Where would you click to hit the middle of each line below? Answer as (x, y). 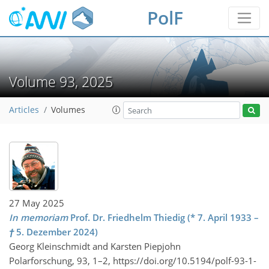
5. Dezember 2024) (56, 231)
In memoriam (38, 217)
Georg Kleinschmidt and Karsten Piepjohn (95, 246)
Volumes (68, 110)
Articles (24, 110)
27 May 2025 (37, 203)
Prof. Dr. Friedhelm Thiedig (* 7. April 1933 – (163, 217)
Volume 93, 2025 (65, 82)
